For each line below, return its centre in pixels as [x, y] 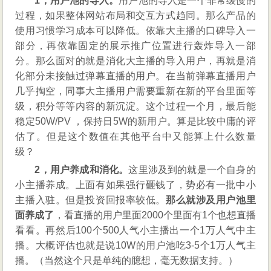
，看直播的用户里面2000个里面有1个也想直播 [155, 215]
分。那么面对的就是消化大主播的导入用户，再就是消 [135, 61]
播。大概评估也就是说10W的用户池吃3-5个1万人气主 [135, 246]
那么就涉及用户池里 [211, 200]
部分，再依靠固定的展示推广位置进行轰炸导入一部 [135, 46]
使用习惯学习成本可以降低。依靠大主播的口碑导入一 [135, 31]
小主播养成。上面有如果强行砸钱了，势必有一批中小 [135, 185]
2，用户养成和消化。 [82, 170]
